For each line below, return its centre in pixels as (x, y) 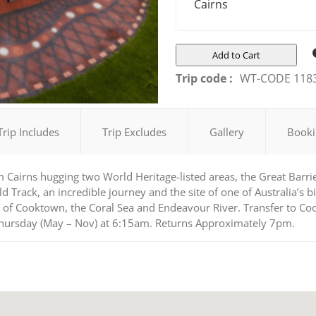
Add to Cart (236, 55)
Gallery (227, 132)
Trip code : (204, 78)
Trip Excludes (134, 132)
